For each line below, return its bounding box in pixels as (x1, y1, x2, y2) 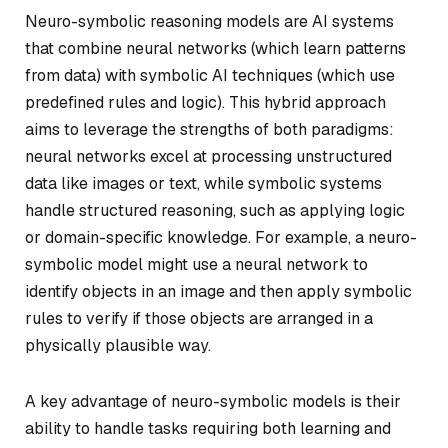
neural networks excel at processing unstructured (25, 146, 392, 167)
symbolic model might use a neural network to (25, 254, 368, 275)
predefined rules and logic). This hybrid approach (25, 92, 386, 113)
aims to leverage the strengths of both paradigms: (25, 119, 394, 140)
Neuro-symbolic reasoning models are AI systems (25, 11, 394, 32)
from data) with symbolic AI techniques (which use (25, 65, 395, 86)
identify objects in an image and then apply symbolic (25, 281, 412, 302)
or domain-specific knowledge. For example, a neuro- (25, 227, 417, 248)
